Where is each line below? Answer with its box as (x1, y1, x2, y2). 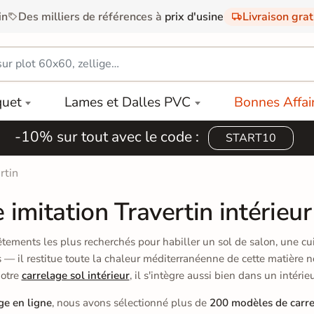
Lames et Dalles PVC (64, 93, 191, 111)
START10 (226, 130, 276, 146)
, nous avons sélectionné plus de (52, 295, 210, 310)
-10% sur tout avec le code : (15, 126, 203, 146)
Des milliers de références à (18, 8, 165, 25)
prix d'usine (164, 8, 224, 25)
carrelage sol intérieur (21, 268, 130, 282)
